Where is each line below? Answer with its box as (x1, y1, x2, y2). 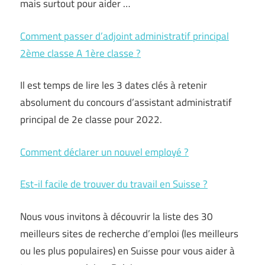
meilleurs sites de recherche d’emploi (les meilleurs (20, 225, 238, 241)
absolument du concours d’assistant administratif (20, 95, 232, 110)
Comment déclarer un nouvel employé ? (20, 144, 189, 160)
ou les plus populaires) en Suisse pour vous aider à (20, 243, 235, 258)
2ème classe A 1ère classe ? (20, 45, 141, 61)
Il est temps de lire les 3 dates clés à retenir (20, 77, 207, 93)
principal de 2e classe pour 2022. (20, 112, 162, 127)
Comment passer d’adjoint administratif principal (20, 28, 229, 44)
